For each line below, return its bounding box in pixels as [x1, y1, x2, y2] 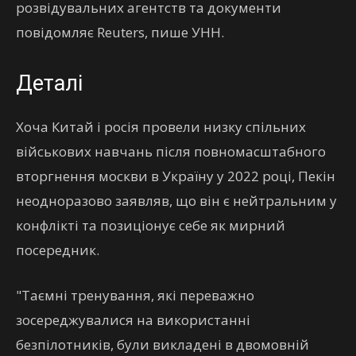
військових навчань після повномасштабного [16, 142, 326, 161]
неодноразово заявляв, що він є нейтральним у [16, 192, 337, 210]
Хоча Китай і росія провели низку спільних [16, 118, 306, 136]
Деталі [16, 71, 83, 96]
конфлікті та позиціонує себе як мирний [16, 216, 285, 234]
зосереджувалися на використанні [16, 311, 250, 329]
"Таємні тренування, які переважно [16, 286, 254, 304]
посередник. [16, 241, 99, 259]
